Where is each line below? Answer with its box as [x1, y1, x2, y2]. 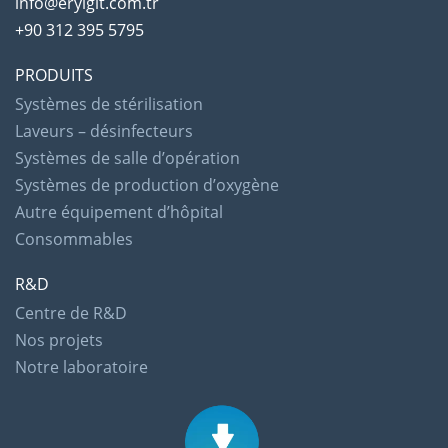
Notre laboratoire [15, 356, 148, 379]
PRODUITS [15, 64, 93, 87]
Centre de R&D [15, 302, 127, 325]
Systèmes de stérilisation [15, 93, 203, 116]
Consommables [15, 228, 133, 251]
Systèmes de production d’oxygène [15, 174, 279, 197]
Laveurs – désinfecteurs [15, 120, 193, 143]
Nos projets [15, 329, 103, 352]
